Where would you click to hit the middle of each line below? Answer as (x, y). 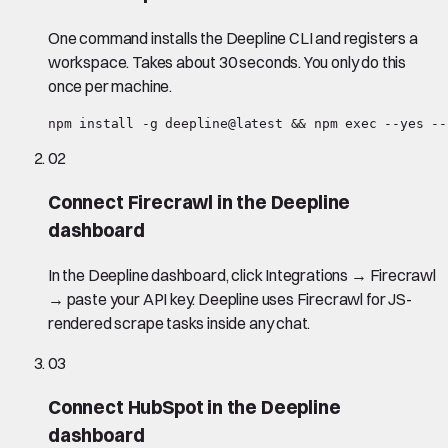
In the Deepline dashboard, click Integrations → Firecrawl (242, 275)
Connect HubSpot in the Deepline (194, 408)
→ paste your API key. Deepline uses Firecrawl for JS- (230, 299)
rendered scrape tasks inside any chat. (179, 323)
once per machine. (110, 85)
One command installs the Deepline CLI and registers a (233, 37)
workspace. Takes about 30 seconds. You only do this (227, 61)
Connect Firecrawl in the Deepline (199, 202)
